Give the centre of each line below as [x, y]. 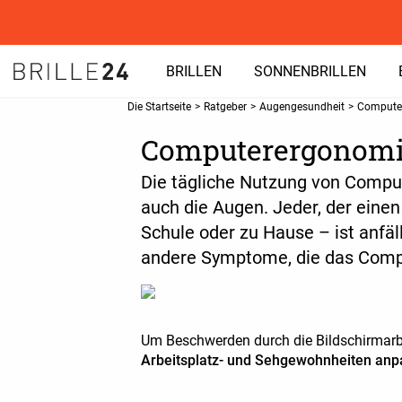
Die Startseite [159, 107]
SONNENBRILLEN [310, 71]
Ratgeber [225, 107]
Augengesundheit [302, 107]
